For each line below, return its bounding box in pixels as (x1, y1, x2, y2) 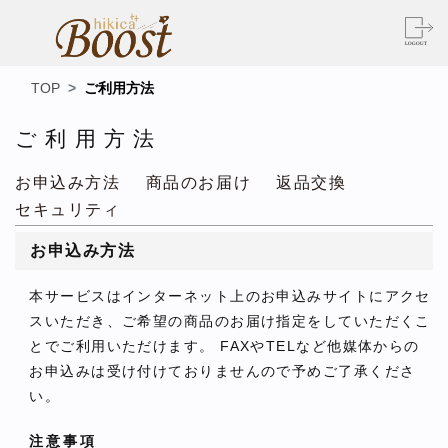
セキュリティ (15, 201, 121, 219)
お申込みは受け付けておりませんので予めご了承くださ (29, 363, 416, 380)
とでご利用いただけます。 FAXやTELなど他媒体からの (29, 338, 420, 355)
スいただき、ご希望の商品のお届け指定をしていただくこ (29, 313, 431, 330)
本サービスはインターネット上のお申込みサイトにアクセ (29, 288, 431, 305)
